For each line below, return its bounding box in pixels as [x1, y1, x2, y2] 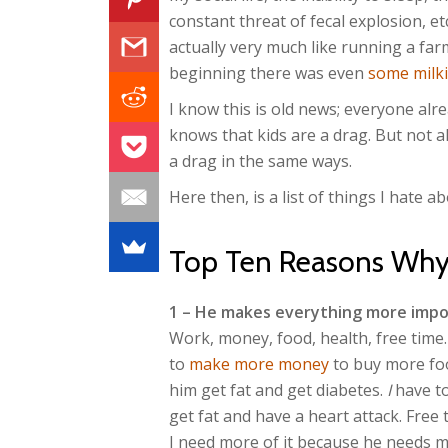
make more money [189, 353, 329, 375]
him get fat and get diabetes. [169, 379, 387, 401]
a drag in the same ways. [169, 150, 352, 172]
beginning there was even [169, 62, 368, 84]
